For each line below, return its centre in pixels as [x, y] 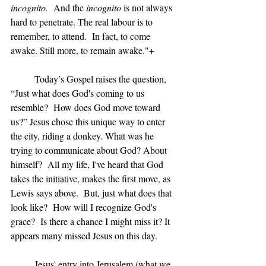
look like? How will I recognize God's [85, 207]
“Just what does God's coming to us [79, 93]
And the [67, 7]
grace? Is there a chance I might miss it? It [91, 221]
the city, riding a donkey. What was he [83, 136]
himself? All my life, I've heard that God [88, 164]
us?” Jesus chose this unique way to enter [89, 121]
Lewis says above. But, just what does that [92, 193]
